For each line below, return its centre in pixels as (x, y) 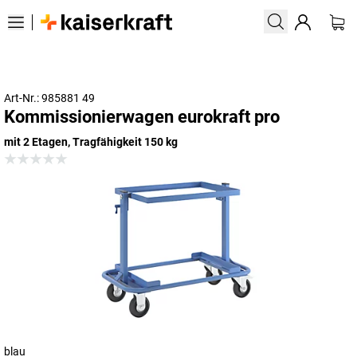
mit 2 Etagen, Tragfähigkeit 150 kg (91, 142)
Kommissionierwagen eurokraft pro (142, 117)
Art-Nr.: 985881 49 (49, 98)
